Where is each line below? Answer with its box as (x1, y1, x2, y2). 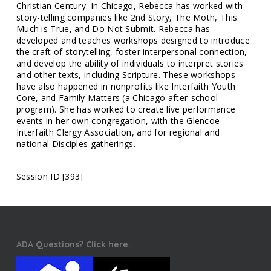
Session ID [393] (16, 171, 83, 183)
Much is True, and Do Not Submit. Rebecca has (16, 23, 211, 35)
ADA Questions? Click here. (16, 239, 131, 250)
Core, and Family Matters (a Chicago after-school (16, 92, 218, 104)
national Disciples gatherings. (16, 138, 135, 150)
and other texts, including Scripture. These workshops (16, 69, 235, 81)
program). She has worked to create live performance (16, 103, 236, 116)
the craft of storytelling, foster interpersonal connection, (16, 46, 247, 58)
